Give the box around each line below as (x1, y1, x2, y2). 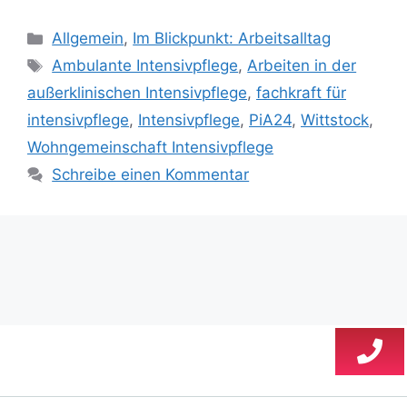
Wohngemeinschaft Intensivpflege (27, 138, 273, 157)
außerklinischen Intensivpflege (27, 84, 247, 103)
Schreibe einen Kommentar (52, 165, 250, 184)
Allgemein (52, 29, 124, 48)
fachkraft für (256, 84, 346, 103)
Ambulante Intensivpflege (52, 56, 239, 75)
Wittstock (301, 111, 369, 130)
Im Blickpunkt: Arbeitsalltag (133, 29, 332, 48)
